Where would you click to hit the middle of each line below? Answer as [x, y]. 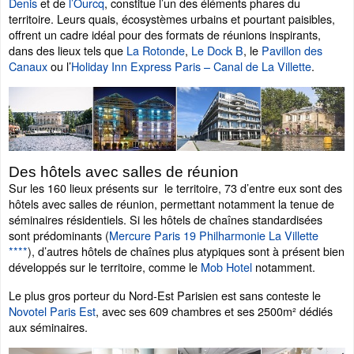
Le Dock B [217, 51]
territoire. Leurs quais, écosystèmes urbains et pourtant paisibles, [172, 19]
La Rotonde [156, 51]
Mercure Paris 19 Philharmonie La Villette [214, 235]
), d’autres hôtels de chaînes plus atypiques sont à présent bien [186, 250]
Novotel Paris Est [52, 311]
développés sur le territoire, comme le [105, 266]
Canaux [28, 66]
